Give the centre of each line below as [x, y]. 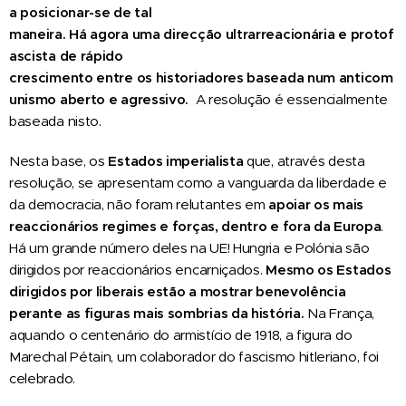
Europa [358, 226]
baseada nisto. [55, 121]
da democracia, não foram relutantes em [139, 204]
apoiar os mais [316, 204]
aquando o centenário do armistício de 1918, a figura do [181, 334]
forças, [197, 226]
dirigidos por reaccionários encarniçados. [138, 269]
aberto [84, 99]
